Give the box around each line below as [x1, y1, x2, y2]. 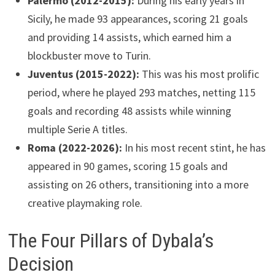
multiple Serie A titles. [27, 122, 128, 137]
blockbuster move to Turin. [27, 48, 151, 63]
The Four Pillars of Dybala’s [7, 228, 214, 252]
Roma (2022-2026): [27, 141, 122, 155]
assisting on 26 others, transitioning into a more [27, 177, 249, 192]
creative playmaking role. [27, 196, 142, 211]
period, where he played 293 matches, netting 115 [27, 85, 255, 100]
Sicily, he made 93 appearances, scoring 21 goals [27, 12, 248, 26]
